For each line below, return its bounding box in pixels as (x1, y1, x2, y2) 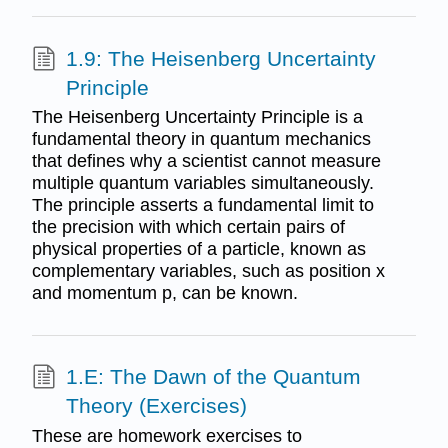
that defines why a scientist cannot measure (31, 151, 381, 172)
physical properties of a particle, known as (31, 239, 366, 260)
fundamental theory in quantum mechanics (31, 129, 371, 150)
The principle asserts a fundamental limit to (31, 195, 374, 216)
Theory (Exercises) (65, 394, 247, 418)
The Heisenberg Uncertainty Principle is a (31, 107, 363, 128)
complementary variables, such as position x (31, 261, 385, 282)
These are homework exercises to (31, 425, 302, 446)
